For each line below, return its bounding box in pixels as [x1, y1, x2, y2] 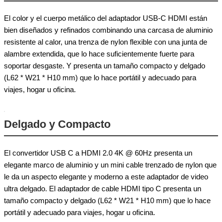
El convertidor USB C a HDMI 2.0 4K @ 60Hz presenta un [4, 148, 192, 157]
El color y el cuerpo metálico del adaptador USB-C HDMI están [4, 13, 207, 22]
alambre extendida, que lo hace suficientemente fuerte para [4, 49, 194, 58]
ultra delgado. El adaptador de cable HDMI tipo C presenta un [4, 184, 201, 193]
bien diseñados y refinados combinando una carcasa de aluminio [4, 25, 213, 34]
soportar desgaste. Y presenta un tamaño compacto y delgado [4, 61, 205, 70]
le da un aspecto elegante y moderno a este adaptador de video [4, 172, 208, 181]
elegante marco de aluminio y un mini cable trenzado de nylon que [4, 160, 217, 169]
